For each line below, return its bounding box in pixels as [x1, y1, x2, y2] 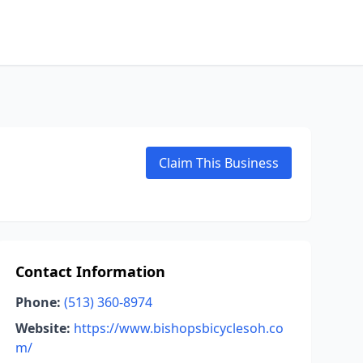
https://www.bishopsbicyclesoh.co [73, 319, 284, 337]
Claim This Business [159, 154, 279, 172]
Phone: [15, 293, 61, 311]
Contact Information [15, 262, 165, 281]
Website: [15, 319, 70, 337]
